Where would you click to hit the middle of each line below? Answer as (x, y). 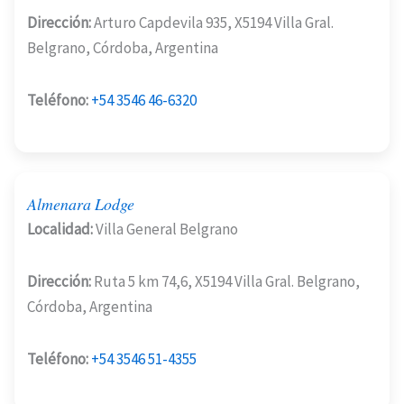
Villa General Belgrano (165, 230)
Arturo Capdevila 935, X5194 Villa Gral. (212, 23)
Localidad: (60, 230)
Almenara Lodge (81, 203)
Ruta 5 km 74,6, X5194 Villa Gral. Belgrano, (225, 282)
